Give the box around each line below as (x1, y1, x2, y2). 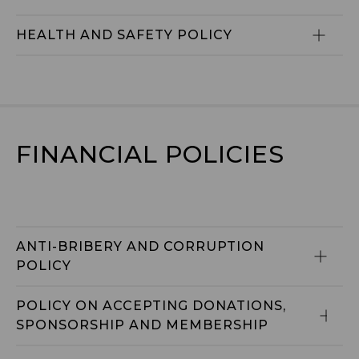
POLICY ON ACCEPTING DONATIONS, (16, 298, 290, 313)
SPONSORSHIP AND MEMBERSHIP (16, 317, 268, 333)
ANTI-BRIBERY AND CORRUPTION (16, 239, 268, 254)
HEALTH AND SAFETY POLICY (16, 27, 232, 42)
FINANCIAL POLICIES (16, 139, 284, 169)
